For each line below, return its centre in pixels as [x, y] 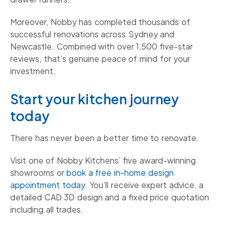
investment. [33, 71]
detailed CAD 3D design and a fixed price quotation [110, 197]
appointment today [48, 185]
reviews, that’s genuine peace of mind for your [100, 59]
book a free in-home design [120, 172]
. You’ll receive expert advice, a [144, 185]
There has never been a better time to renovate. [105, 138]
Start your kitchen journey [95, 99]
